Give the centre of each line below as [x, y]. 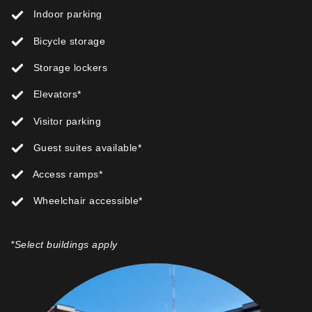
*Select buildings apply [65, 244]
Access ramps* [66, 174]
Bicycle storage [68, 41]
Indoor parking [66, 14]
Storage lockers [69, 67]
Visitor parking [65, 121]
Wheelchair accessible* [86, 201]
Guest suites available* [86, 147]
